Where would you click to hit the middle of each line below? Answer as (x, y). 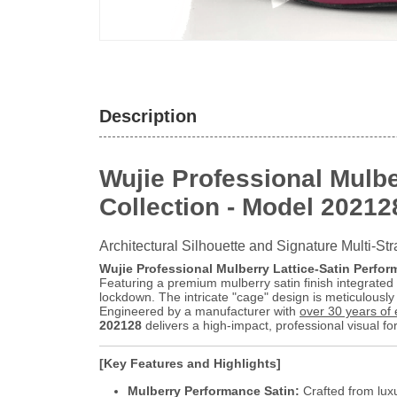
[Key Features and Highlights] (190, 363)
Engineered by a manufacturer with (199, 311)
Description (148, 116)
